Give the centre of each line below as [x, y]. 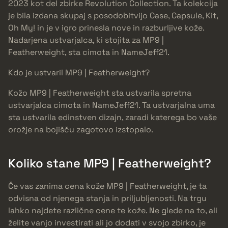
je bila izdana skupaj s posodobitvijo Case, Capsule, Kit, [113, 16]
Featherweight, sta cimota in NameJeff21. [89, 52]
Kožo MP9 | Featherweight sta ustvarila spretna [100, 93]
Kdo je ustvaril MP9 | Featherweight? [79, 73]
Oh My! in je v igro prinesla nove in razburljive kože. [106, 28]
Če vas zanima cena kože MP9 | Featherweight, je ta [107, 186]
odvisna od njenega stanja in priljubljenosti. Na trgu [107, 198]
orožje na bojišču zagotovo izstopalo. [81, 130]
